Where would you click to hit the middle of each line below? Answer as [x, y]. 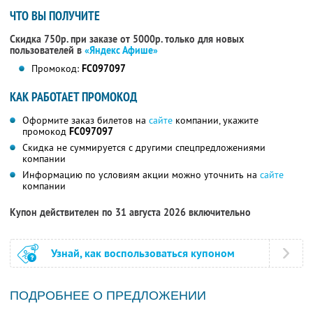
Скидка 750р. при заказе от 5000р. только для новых [127, 39]
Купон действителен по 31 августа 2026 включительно [130, 213]
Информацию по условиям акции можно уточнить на [141, 175]
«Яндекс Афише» [121, 51]
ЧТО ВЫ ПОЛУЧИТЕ [55, 16]
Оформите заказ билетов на [86, 121]
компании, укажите [216, 121]
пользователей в [47, 51]
